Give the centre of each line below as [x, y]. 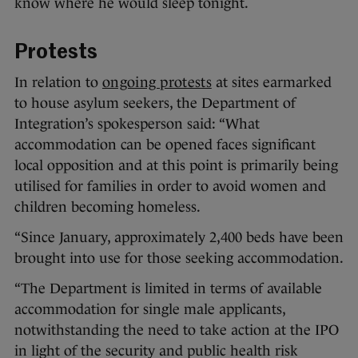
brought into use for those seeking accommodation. [179, 258]
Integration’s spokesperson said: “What [137, 123]
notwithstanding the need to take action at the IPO [177, 330]
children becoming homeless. [107, 207]
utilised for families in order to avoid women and [170, 186]
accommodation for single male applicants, [150, 309]
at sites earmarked [271, 82]
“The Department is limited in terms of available [168, 288]
